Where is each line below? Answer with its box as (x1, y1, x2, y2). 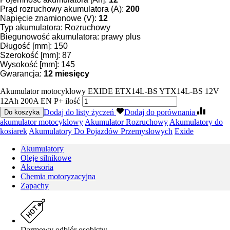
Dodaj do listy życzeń (44, 107, 116, 117)
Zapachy (21, 181, 49, 190)
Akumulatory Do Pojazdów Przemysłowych (29, 126, 172, 136)
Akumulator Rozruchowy (85, 117, 168, 126)
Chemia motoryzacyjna (21, 171, 95, 181)
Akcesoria (21, 162, 53, 171)
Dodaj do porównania (124, 107, 197, 117)
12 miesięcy (44, 69, 89, 78)
